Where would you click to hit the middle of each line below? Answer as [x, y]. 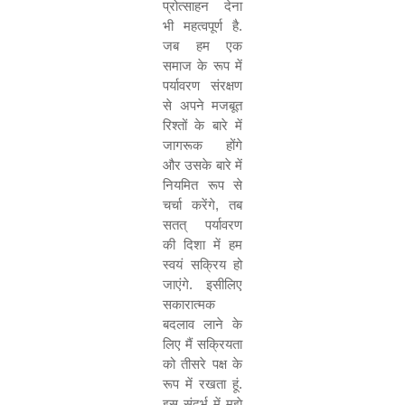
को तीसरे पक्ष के [202, 364]
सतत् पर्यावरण [202, 225]
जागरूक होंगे [202, 145]
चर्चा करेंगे [189, 205]
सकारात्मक [189, 304]
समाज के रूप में [202, 66]
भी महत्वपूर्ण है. [202, 26]
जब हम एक [202, 46]
